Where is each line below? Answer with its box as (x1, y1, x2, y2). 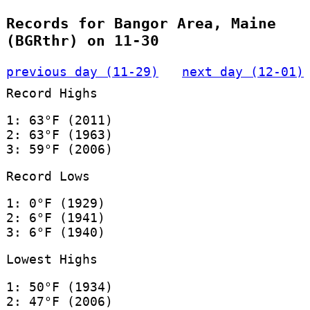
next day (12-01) (182, 64, 304, 79)
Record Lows (6, 168, 90, 183)
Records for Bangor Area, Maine (6, 15, 276, 33)
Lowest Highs (6, 252, 98, 267)
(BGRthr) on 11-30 (6, 32, 159, 50)
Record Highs (6, 85, 98, 100)
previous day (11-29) (6, 64, 158, 79)
